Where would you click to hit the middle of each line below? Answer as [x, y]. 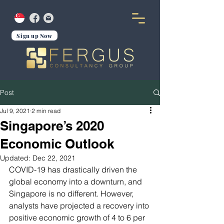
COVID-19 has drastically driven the [74, 169]
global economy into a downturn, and [76, 181]
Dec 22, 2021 [54, 158]
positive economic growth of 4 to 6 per [78, 217]
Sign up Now [34, 35]
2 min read [46, 111]
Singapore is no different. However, [72, 193]
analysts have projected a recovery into [80, 205]
